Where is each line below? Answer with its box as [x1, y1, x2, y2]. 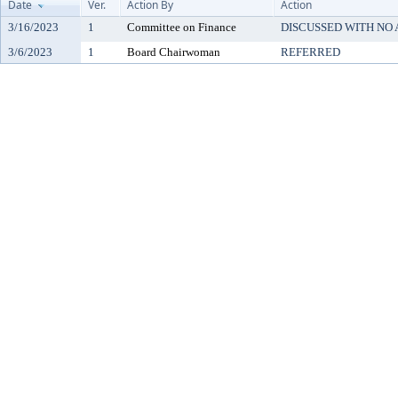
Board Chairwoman [127, 45, 220, 59]
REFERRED [281, 45, 340, 59]
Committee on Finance [127, 20, 236, 34]
